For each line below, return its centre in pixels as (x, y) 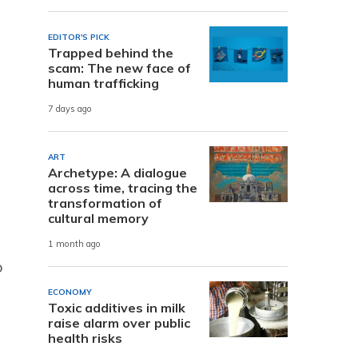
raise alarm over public (119, 322)
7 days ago (70, 109)
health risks (85, 338)
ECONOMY (70, 292)
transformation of (105, 203)
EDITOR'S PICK (79, 37)
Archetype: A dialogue (117, 172)
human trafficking (103, 83)
